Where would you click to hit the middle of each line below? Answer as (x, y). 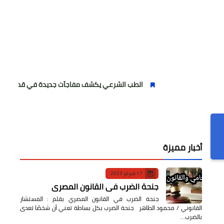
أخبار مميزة (182, 147)
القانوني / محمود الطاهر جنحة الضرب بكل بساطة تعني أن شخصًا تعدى (111, 208)
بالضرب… (191, 217)
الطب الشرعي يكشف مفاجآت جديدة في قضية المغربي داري (95, 85)
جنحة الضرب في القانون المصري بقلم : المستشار (89, 199)
